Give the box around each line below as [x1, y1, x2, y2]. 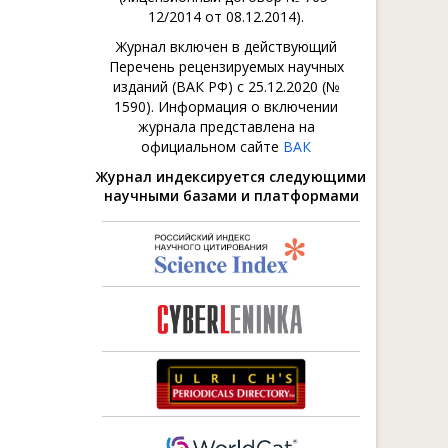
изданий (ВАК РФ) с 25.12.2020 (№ [112, 77, 340, 96]
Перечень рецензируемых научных [108, 57, 344, 76]
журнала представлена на [137, 117, 315, 136]
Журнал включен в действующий [115, 37, 337, 56]
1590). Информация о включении [114, 97, 338, 116]
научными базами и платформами [103, 186, 359, 205]
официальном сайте [141, 137, 283, 156]
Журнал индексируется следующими [96, 167, 366, 186]
